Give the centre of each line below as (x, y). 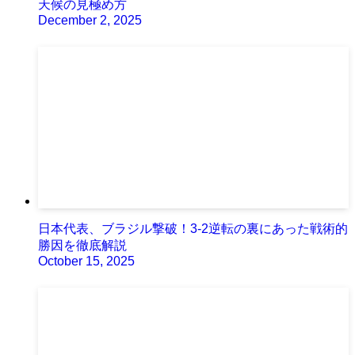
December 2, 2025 (90, 20)
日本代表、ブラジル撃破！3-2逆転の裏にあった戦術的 (193, 228)
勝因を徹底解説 (82, 245)
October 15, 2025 (86, 261)
